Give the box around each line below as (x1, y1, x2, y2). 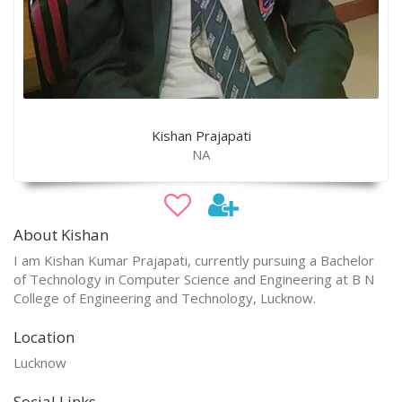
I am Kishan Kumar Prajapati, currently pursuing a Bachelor (13, 250, 374, 269)
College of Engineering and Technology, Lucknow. (13, 288, 316, 307)
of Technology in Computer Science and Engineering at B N (13, 269, 374, 288)
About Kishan (13, 223, 109, 245)
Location (13, 326, 74, 347)
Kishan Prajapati (151, 126, 251, 144)
